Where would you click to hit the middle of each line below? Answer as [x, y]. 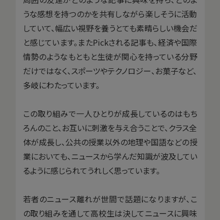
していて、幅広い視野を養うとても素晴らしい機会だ [110, 28]
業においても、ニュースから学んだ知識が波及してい [110, 156]
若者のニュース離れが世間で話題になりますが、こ [110, 199]
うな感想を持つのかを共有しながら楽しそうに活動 [110, 14]
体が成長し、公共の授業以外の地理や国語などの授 [110, 142]
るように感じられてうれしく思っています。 [91, 171]
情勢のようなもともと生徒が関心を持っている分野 [110, 57]
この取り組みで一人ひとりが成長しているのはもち [110, 114]
